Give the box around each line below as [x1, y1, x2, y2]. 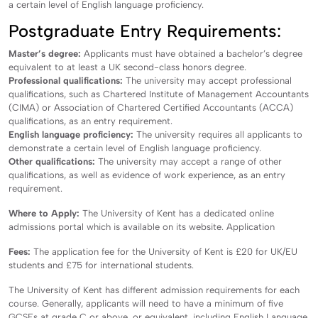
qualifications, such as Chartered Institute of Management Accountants [9, 88, 309, 99]
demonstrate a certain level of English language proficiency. [9, 142, 264, 153]
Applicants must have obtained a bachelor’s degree [81, 48, 302, 59]
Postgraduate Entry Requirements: [9, 20, 286, 41]
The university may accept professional [123, 75, 292, 86]
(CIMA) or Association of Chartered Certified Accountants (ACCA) [9, 102, 293, 113]
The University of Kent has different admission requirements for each [9, 284, 300, 295]
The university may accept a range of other [95, 155, 282, 167]
